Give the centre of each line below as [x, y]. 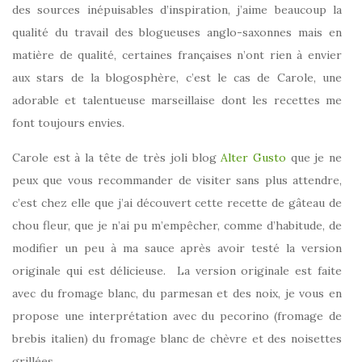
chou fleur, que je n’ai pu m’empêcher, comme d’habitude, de [177, 226]
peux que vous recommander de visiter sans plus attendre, [177, 181]
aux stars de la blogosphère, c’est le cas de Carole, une [177, 78]
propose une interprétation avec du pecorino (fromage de [177, 316]
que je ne [316, 158]
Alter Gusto [256, 158]
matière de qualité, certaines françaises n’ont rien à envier [177, 55]
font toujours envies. [68, 123]
